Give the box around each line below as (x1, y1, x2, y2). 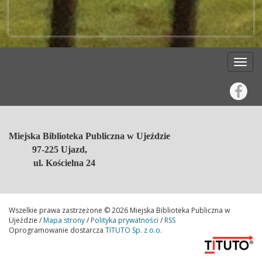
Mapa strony (43, 215, 85, 226)
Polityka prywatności (91, 215, 158, 226)
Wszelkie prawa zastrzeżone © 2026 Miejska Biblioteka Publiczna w (9, 205, 230, 216)
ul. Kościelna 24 (33, 158, 95, 168)
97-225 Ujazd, (20, 144, 87, 155)
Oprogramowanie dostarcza (9, 225, 104, 236)
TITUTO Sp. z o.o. (104, 225, 162, 236)
